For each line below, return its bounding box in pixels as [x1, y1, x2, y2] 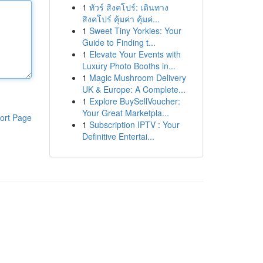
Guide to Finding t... [82, 36, 156, 48]
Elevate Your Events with [89, 48, 181, 60]
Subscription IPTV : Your [89, 119, 180, 130]
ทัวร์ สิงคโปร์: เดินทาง [89, 1, 168, 13]
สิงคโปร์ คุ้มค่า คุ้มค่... [82, 13, 160, 25]
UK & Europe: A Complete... [82, 83, 186, 95]
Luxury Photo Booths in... [82, 60, 176, 72]
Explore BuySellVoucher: [89, 95, 180, 107]
